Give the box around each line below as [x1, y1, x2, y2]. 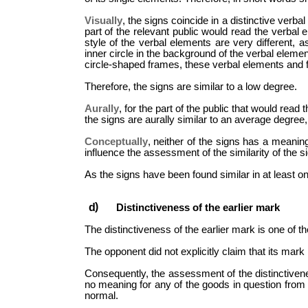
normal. [84, 289, 118, 301]
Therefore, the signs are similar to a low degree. [84, 80, 297, 92]
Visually [84, 14, 122, 26]
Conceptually [84, 135, 148, 147]
